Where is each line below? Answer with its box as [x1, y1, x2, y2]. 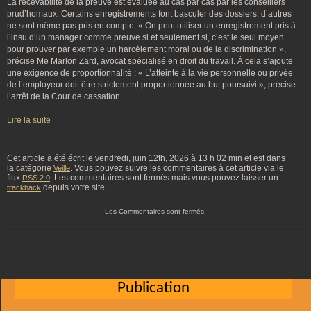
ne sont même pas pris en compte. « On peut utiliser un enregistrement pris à [7, 21, 296, 31]
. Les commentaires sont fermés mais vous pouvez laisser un [50, 173, 278, 183]
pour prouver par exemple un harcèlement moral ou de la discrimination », [7, 44, 286, 54]
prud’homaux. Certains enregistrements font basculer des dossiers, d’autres [7, 9, 292, 19]
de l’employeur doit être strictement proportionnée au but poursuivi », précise [7, 80, 296, 90]
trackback [7, 183, 41, 192]
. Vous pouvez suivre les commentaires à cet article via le [70, 163, 284, 173]
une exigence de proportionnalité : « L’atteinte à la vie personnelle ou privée [7, 68, 293, 78]
